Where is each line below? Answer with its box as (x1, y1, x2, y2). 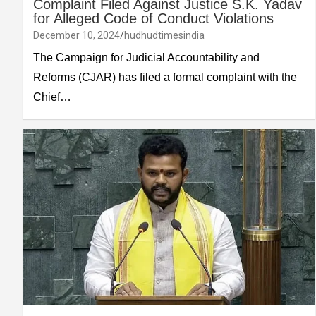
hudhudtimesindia (124, 30, 205, 42)
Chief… (33, 91, 71, 104)
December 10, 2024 (33, 30, 120, 42)
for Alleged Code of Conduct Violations (33, 11, 274, 27)
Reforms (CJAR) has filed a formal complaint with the (33, 71, 297, 84)
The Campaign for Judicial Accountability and (33, 51, 260, 64)
